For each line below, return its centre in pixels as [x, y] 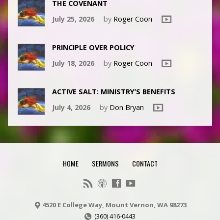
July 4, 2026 [71, 108]
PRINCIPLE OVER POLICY [93, 48]
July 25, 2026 [73, 19]
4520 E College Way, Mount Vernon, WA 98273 [114, 205]
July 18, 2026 [73, 63]
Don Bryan [126, 108]
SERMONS [105, 164]
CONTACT [145, 164]
